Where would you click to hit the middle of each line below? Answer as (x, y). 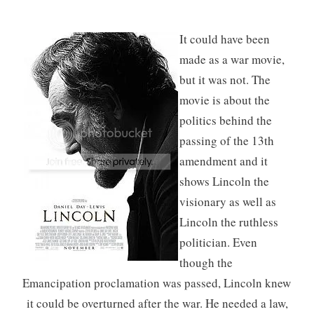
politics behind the (225, 120)
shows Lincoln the (224, 181)
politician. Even (218, 242)
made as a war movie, (232, 59)
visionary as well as (227, 201)
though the (206, 262)
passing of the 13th (226, 140)
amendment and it (223, 161)
